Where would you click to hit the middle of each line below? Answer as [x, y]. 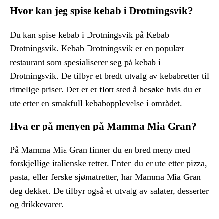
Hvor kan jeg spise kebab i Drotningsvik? [101, 11]
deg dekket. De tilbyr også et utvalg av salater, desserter [109, 190]
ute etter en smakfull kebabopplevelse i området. [96, 103]
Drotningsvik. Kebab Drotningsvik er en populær [97, 48]
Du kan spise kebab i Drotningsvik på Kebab [89, 34]
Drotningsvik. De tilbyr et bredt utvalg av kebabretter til [109, 76]
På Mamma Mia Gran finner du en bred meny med [100, 149]
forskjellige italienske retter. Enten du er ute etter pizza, [109, 163]
